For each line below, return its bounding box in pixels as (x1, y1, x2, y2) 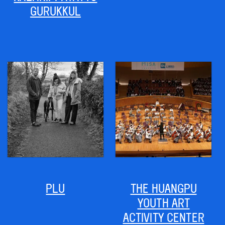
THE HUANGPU (130, 181, 197, 196)
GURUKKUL (30, 4, 81, 18)
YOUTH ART (137, 196, 190, 210)
